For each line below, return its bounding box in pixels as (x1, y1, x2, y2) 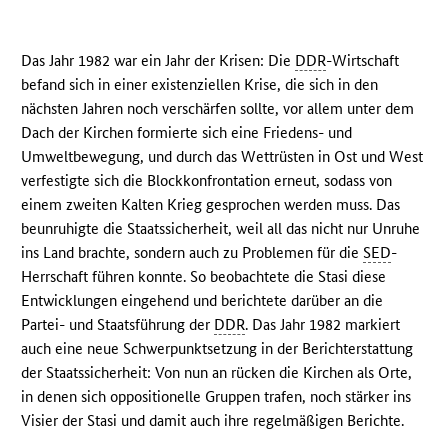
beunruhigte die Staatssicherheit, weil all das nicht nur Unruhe (21, 219, 421, 239)
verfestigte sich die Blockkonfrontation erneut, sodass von (21, 171, 393, 191)
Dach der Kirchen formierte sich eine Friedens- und (21, 123, 353, 143)
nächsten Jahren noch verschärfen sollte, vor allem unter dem (21, 99, 415, 119)
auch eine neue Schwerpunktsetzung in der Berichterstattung (21, 339, 414, 359)
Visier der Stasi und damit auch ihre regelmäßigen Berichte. (21, 411, 405, 431)
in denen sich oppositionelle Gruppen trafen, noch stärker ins (21, 387, 412, 407)
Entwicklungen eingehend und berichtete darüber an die (21, 291, 384, 311)
